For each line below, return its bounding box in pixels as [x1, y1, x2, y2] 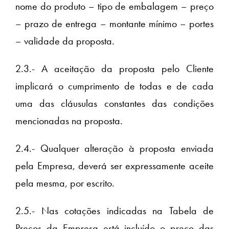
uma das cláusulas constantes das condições [15, 97, 214, 110]
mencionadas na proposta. [15, 114, 123, 128]
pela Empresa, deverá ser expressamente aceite [15, 159, 214, 173]
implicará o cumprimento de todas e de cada [15, 79, 214, 93]
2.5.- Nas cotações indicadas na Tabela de [15, 204, 214, 218]
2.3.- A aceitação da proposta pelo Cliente [15, 62, 214, 76]
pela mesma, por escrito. [15, 176, 114, 190]
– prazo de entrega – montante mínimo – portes [15, 17, 214, 31]
